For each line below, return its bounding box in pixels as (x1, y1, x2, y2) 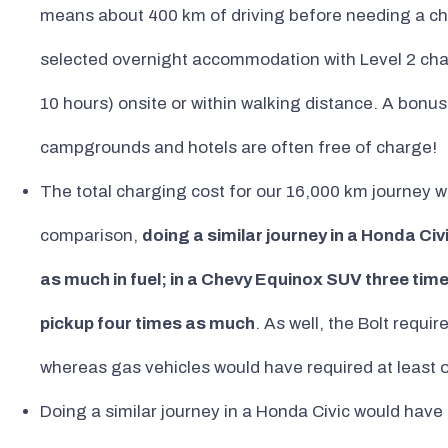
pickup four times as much (40, 314, 255, 334)
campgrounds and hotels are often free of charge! (40, 138, 437, 158)
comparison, (40, 226, 142, 246)
